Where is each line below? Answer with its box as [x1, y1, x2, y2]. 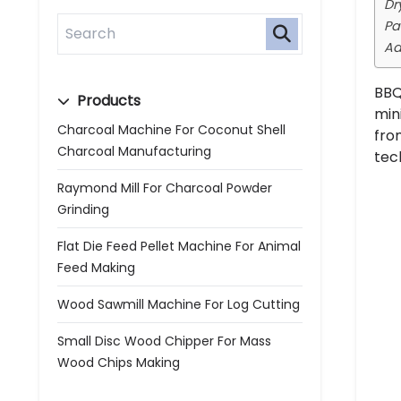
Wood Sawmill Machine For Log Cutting [57, 295, 300, 313]
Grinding [57, 200, 109, 218]
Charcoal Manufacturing [57, 142, 211, 160]
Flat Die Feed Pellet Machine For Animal [57, 237, 301, 255]
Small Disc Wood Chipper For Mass [57, 332, 271, 350]
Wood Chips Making [57, 354, 180, 371]
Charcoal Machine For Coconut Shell [57, 121, 286, 139]
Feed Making [57, 259, 135, 277]
